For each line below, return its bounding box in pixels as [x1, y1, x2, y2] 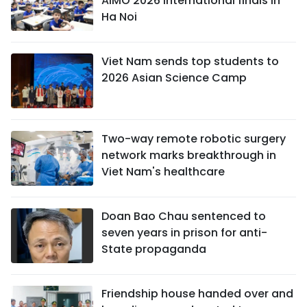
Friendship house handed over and [101, 285, 293, 302]
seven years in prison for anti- [101, 224, 267, 241]
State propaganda [101, 241, 206, 257]
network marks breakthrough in [101, 147, 276, 163]
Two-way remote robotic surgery [101, 130, 286, 147]
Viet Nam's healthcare [101, 163, 225, 180]
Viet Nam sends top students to [101, 53, 279, 69]
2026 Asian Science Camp [101, 69, 247, 86]
